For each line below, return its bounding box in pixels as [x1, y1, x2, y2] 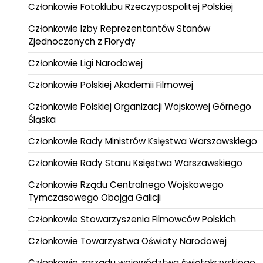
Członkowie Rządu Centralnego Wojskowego [28, 178, 224, 191]
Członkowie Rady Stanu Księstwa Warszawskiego [28, 156, 242, 169]
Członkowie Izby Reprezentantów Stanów [28, 22, 210, 35]
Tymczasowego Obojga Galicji [28, 191, 161, 204]
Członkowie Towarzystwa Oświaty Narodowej [28, 234, 227, 247]
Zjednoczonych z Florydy [28, 35, 136, 48]
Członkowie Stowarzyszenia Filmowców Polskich [28, 213, 236, 225]
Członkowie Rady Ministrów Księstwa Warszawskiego [28, 134, 257, 147]
